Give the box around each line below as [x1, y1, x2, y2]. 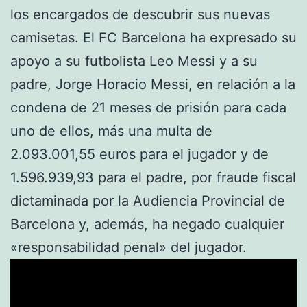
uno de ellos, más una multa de [10, 122, 212, 139]
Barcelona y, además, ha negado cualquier [10, 215, 284, 232]
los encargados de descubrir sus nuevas [10, 5, 270, 23]
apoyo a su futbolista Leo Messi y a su [10, 52, 258, 69]
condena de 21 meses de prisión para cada [10, 99, 286, 116]
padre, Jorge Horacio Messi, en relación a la [10, 75, 295, 93]
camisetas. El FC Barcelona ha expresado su [10, 29, 297, 46]
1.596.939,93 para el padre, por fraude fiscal [10, 169, 296, 186]
